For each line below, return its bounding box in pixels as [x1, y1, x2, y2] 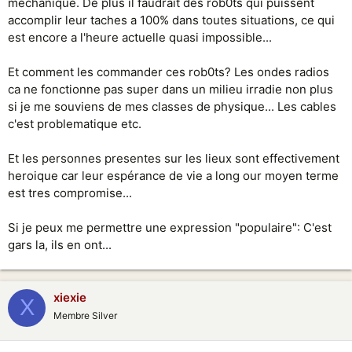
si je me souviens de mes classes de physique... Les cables [8, 98, 336, 114]
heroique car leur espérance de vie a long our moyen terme [8, 167, 339, 183]
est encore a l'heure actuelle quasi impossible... [8, 29, 272, 45]
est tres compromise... [8, 185, 132, 200]
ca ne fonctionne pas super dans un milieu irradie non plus [8, 81, 333, 97]
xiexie [53, 289, 86, 305]
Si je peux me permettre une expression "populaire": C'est [8, 219, 332, 235]
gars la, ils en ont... [8, 236, 112, 252]
